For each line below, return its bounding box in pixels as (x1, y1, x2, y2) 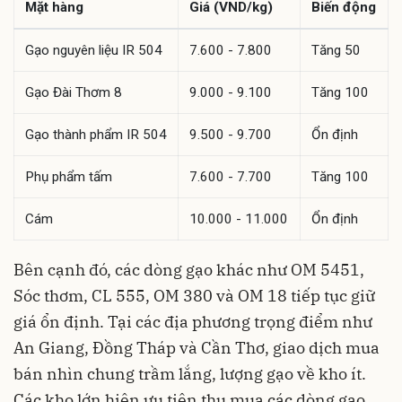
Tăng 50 (311, 41, 361, 58)
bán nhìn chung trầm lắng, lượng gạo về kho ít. (13, 363, 366, 384)
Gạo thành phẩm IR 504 (25, 126, 167, 143)
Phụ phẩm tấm (25, 168, 112, 185)
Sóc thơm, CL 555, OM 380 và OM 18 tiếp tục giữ (13, 284, 375, 306)
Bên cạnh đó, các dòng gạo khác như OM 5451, (13, 258, 364, 280)
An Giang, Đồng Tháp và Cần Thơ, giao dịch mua (13, 336, 380, 358)
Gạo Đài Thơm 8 (25, 83, 122, 100)
